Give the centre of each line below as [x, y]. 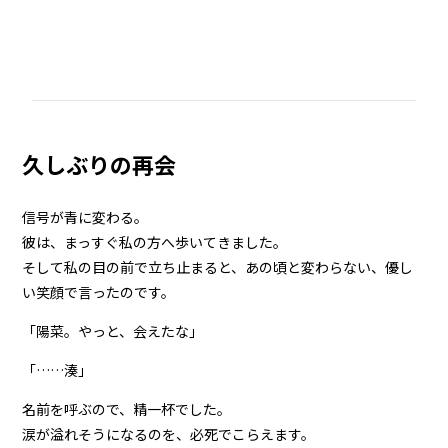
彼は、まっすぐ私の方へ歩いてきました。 [155, 242]
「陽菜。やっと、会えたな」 [113, 331]
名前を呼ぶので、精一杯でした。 [127, 409]
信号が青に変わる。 [85, 217]
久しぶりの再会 [99, 164]
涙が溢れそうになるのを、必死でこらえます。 [169, 434]
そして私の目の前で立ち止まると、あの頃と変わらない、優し [218, 267]
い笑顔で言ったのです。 [99, 292]
